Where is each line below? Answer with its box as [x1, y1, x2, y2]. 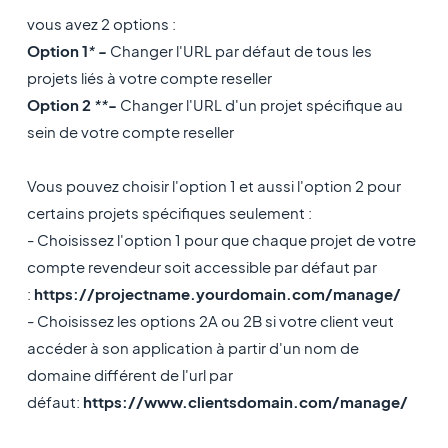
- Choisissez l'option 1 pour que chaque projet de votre [26, 230, 416, 249]
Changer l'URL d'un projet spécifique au [119, 95, 403, 114]
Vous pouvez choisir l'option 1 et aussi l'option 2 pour [26, 176, 401, 195]
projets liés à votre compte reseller [26, 68, 272, 87]
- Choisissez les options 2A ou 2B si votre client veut [26, 311, 394, 330]
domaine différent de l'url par [26, 365, 233, 384]
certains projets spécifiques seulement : [26, 203, 312, 222]
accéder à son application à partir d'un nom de [26, 338, 359, 357]
